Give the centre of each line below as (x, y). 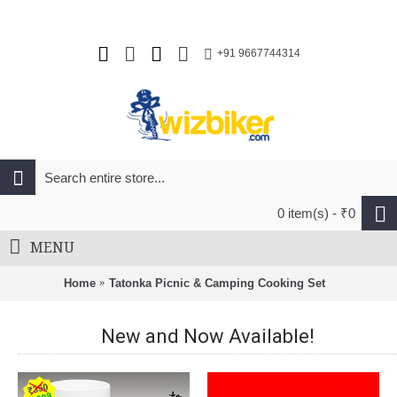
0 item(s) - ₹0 (316, 213)
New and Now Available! (207, 336)
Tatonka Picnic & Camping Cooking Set (217, 283)
